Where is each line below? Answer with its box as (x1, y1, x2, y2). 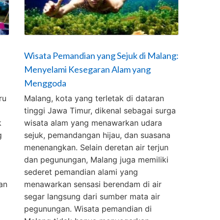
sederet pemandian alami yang (24, 166, 138, 177)
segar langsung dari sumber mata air (24, 191, 161, 201)
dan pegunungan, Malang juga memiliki (24, 154, 169, 165)
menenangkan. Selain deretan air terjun (24, 142, 169, 152)
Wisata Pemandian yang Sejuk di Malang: (24, 50, 179, 61)
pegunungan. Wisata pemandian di (24, 203, 152, 214)
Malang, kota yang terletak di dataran (24, 93, 165, 103)
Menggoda (24, 77, 67, 88)
